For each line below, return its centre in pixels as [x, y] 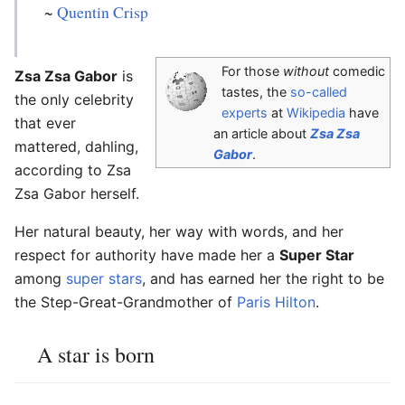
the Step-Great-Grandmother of [126, 302]
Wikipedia [316, 113]
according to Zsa [73, 170]
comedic [357, 71]
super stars [104, 279]
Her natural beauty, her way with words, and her [179, 232]
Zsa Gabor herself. [77, 194]
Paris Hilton [276, 302]
